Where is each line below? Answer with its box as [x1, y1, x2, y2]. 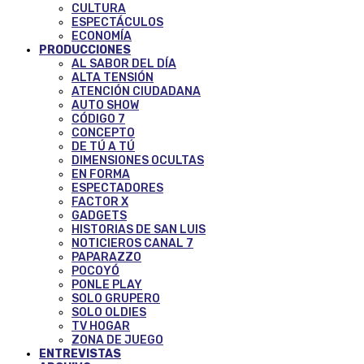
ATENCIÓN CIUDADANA [71, 84, 201, 98]
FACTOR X [71, 194, 128, 209]
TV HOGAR [71, 318, 130, 333]
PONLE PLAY [71, 277, 142, 292]
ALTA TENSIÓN [71, 70, 154, 84]
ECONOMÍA [71, 28, 132, 43]
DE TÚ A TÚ [71, 139, 135, 154]
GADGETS [71, 208, 127, 223]
